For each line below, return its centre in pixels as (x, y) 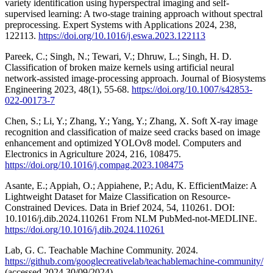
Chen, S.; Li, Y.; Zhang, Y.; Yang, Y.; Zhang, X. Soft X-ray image (131, 121)
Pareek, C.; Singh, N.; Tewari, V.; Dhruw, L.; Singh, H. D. (118, 56)
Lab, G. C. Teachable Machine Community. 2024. (101, 250)
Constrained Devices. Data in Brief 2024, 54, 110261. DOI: (120, 207)
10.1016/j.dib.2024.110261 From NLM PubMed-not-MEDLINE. (131, 218)
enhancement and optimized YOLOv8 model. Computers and (123, 143)
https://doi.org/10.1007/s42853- (192, 89)
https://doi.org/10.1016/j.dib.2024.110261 (85, 229)
